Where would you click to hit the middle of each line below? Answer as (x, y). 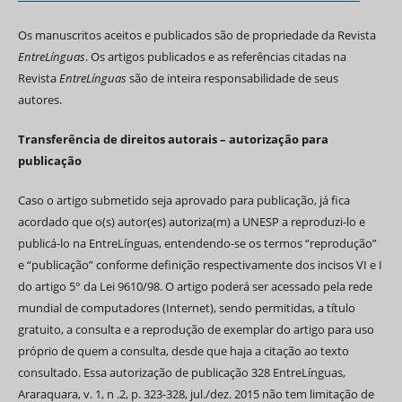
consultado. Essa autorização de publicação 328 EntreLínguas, (181, 372)
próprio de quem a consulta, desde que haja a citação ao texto (183, 350)
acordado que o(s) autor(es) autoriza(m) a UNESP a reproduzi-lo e (191, 221)
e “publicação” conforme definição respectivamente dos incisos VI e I (200, 264)
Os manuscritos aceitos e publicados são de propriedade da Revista (197, 35)
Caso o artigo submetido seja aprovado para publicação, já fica (184, 200)
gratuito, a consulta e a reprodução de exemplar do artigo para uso (196, 329)
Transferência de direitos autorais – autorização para (173, 139)
